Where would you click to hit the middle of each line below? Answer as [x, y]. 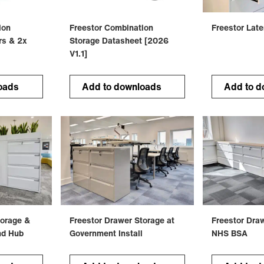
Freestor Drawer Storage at [122, 220]
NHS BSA [230, 233]
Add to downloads [121, 86]
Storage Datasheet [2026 [119, 40]
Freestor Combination [111, 27]
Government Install [106, 233]
